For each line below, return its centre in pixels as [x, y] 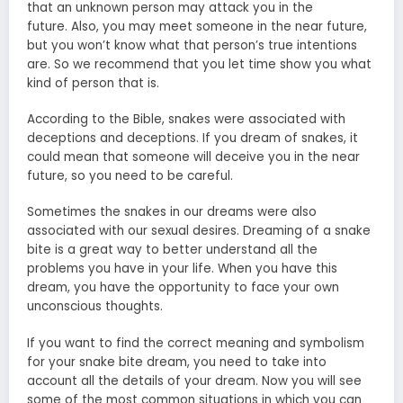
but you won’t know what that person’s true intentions [192, 46]
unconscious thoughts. [95, 307]
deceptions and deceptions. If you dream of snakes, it [193, 139]
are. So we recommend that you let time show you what [199, 65]
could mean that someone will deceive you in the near [193, 157]
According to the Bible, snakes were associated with [186, 120]
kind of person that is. [93, 84]
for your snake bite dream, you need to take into [177, 362]
